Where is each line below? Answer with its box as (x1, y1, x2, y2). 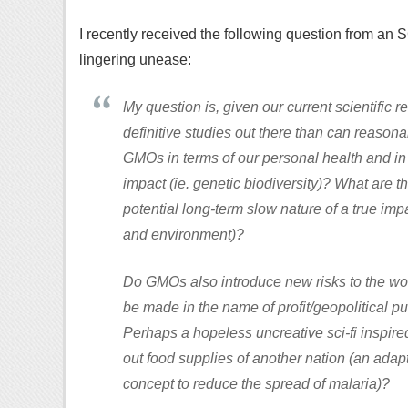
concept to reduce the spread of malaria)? (123, 376, 390, 392)
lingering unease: (79, 52, 191, 67)
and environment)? (123, 227, 244, 242)
